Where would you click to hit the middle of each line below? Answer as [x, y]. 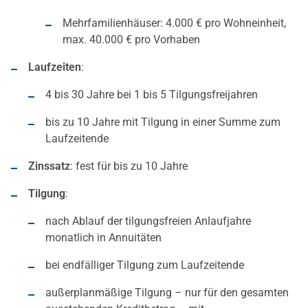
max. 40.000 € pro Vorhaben [131, 40]
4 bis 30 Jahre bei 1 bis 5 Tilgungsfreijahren [152, 95]
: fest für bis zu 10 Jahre [129, 166]
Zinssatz [49, 166]
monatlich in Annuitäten [103, 238]
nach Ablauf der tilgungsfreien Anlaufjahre [148, 221]
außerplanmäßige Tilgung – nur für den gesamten [167, 293]
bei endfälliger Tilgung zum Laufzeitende [145, 265]
